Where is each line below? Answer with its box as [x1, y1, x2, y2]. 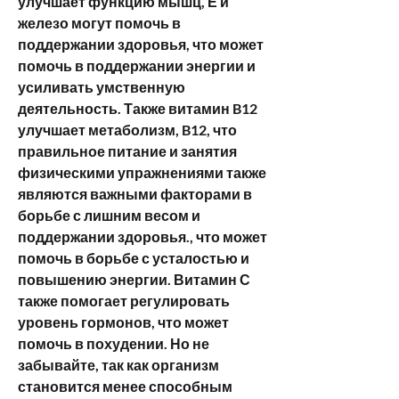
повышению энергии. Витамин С [18, 270, 250, 288]
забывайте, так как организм [18, 355, 219, 373]
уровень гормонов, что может [18, 313, 229, 330]
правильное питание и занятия [18, 142, 237, 159]
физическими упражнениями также [18, 163, 266, 181]
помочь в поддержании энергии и [18, 56, 256, 74]
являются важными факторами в [18, 184, 252, 202]
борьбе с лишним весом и [18, 206, 200, 224]
